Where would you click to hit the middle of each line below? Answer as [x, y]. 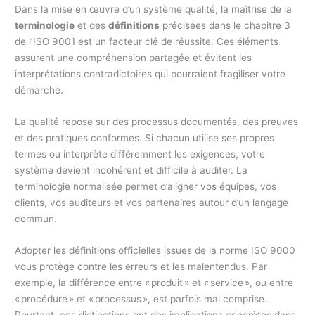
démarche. [39, 90]
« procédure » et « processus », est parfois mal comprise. [141, 299]
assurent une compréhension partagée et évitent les [134, 58]
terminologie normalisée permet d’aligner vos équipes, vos [146, 187]
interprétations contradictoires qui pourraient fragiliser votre [150, 74]
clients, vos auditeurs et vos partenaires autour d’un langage [152, 203]
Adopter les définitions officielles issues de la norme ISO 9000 [155, 251]
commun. [36, 219]
